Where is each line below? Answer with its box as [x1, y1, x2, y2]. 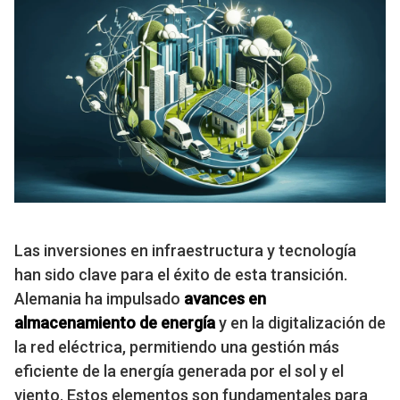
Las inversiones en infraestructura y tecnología [14, 241, 356, 261]
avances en [184, 289, 266, 309]
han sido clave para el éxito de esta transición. [14, 265, 347, 285]
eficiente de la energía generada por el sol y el [14, 362, 344, 381]
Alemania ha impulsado [14, 289, 184, 309]
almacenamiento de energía [14, 313, 215, 333]
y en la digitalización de [215, 313, 386, 333]
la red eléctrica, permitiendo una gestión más [14, 337, 339, 357]
